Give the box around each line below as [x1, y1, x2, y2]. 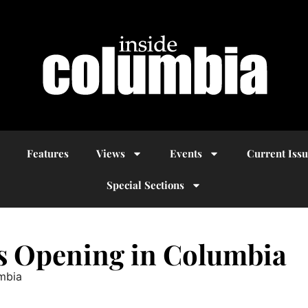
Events [169, 146, 202, 160]
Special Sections [107, 178, 184, 192]
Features [26, 146, 69, 160]
